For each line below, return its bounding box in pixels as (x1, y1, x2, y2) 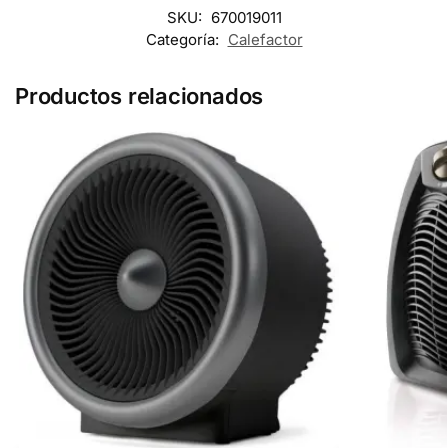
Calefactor (227, 29, 303, 49)
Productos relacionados (15, 82, 264, 109)
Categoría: (145, 29, 223, 49)
